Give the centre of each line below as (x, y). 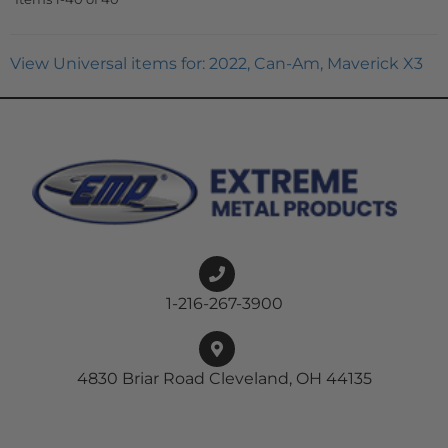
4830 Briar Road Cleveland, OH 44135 (224, 379)
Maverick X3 (375, 63)
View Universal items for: (109, 63)
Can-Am (287, 63)
